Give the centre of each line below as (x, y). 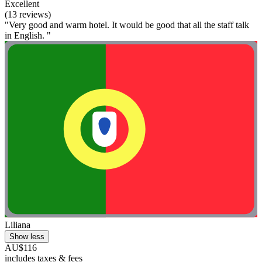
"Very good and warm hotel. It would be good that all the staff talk (127, 25)
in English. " (28, 35)
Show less (27, 237)
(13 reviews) (28, 14)
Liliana (18, 225)
